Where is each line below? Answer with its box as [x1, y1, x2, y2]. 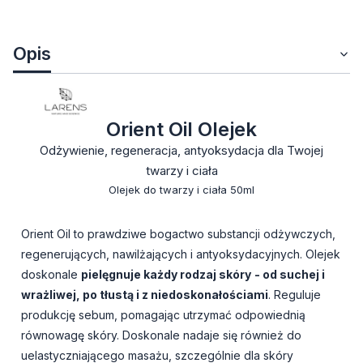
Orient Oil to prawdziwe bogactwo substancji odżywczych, [21, 227, 335, 241]
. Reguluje [268, 288, 321, 302]
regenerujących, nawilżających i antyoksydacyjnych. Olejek [21, 247, 340, 262]
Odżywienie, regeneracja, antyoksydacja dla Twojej [40, 143, 323, 159]
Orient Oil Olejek [106, 117, 257, 142]
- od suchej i [254, 267, 325, 282]
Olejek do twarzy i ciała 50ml [109, 183, 254, 197]
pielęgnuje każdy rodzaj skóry [81, 267, 251, 282]
